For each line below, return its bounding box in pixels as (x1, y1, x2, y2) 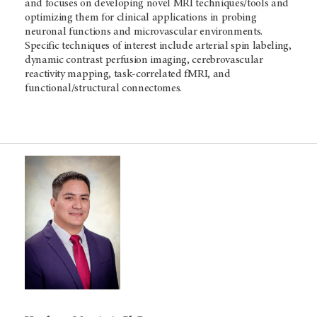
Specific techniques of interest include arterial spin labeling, (25, 40, 292, 52)
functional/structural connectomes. (25, 82, 183, 94)
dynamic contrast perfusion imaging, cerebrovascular (25, 54, 263, 66)
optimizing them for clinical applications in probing (25, 11, 257, 23)
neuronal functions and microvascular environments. (25, 25, 263, 38)
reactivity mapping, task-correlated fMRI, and (25, 68, 231, 80)
